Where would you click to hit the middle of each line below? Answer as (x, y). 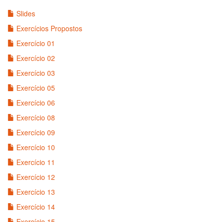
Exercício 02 (35, 58)
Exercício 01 (35, 43)
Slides (25, 13)
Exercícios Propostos (48, 28)
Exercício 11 (35, 162)
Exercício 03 (35, 73)
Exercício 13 (35, 192)
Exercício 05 (35, 88)
